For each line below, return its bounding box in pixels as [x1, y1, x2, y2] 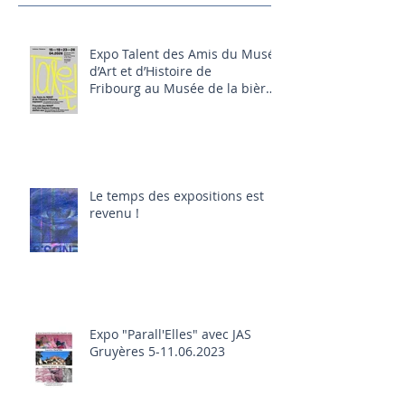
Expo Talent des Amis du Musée [89, 45, 282, 62]
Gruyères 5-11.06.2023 [89, 343, 225, 360]
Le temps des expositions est [89, 187, 264, 204]
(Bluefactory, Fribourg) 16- [89, 97, 245, 114]
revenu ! [89, 204, 139, 221]
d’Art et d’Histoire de [89, 62, 212, 80]
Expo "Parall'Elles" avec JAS [89, 325, 251, 343]
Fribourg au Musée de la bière [89, 80, 273, 97]
